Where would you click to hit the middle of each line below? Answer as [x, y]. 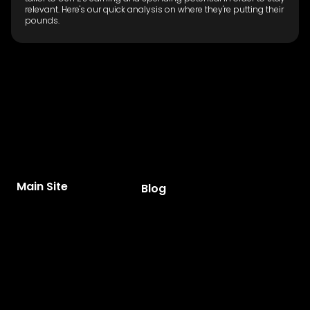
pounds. [42, 20]
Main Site [42, 186]
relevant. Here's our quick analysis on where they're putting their [154, 9]
